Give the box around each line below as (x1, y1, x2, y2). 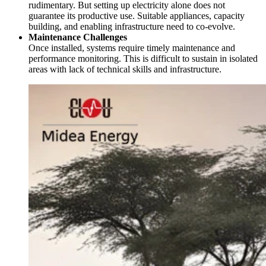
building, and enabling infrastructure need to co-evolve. (28, 21, 235, 32)
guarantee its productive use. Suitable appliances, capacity (28, 11, 245, 21)
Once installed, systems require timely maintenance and (28, 43, 235, 53)
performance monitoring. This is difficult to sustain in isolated (28, 53, 258, 64)
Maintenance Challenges (28, 32, 127, 43)
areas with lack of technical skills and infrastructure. (28, 64, 221, 75)
